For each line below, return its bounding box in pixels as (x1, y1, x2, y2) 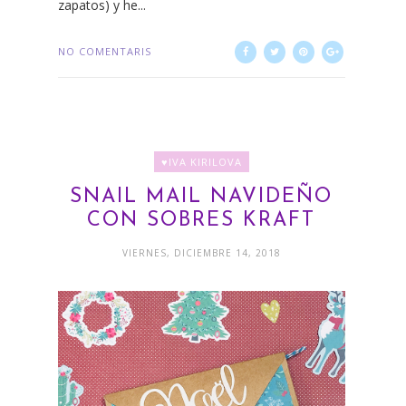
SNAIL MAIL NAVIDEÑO (70, 186, 333, 208)
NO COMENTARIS (58, 43, 151, 58)
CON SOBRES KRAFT (87, 209, 316, 231)
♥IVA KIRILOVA (160, 154, 242, 169)
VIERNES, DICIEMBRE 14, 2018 (121, 246, 281, 259)
